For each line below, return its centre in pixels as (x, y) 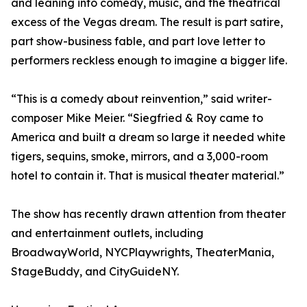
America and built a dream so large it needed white (148, 137)
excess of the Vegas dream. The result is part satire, (147, 22)
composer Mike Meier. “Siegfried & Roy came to (137, 118)
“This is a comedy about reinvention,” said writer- (142, 99)
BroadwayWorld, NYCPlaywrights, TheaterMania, (143, 253)
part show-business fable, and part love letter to (138, 41)
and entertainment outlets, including (107, 233)
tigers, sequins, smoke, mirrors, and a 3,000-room (139, 157)
